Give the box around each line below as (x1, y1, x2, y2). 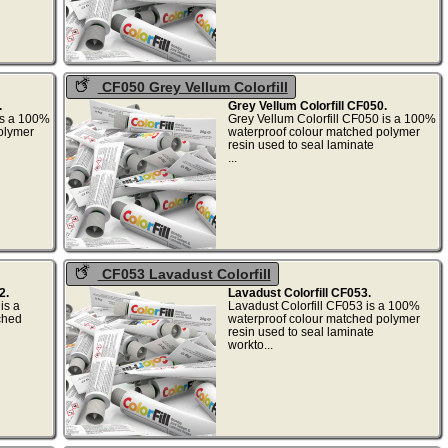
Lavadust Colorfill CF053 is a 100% (227, 298, 420, 312)
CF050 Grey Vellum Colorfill (97, 78, 288, 95)
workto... (227, 337, 399, 351)
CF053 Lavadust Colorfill (97, 265, 271, 282)
